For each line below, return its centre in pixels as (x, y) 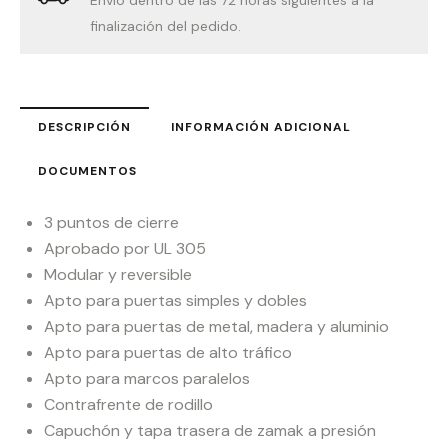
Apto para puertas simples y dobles (175, 301)
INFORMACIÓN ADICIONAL (261, 127)
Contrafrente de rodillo (128, 405)
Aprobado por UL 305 (125, 249)
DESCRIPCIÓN (84, 127)
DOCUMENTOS (87, 171)
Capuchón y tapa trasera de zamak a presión (210, 431)
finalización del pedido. (166, 26)
